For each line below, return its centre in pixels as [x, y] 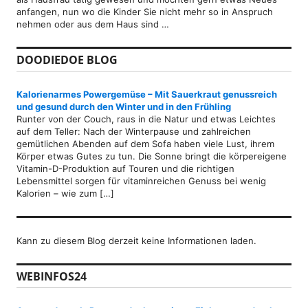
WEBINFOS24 [52, 277]
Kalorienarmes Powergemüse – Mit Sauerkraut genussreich [147, 95]
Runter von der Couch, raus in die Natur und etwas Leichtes [146, 119]
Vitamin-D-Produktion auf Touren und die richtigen [125, 169]
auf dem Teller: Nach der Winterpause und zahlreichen [134, 132]
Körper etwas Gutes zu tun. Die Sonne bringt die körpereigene [152, 156]
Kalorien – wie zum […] [65, 194]
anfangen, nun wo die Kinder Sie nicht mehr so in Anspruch [145, 12]
